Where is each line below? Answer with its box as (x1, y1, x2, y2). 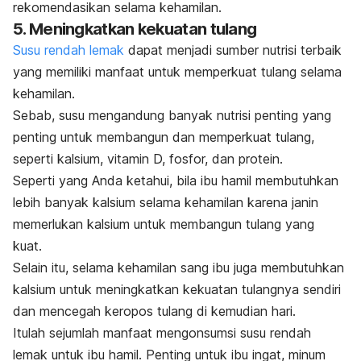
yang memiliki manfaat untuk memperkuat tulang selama (13, 63, 342, 80)
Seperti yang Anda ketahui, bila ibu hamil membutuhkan (13, 172, 338, 189)
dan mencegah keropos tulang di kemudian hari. (13, 302, 296, 319)
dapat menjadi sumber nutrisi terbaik (124, 41, 342, 58)
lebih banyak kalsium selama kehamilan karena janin (13, 193, 318, 210)
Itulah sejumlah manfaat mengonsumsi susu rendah (13, 324, 311, 341)
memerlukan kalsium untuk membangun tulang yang (13, 215, 314, 232)
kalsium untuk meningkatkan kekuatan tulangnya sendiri (13, 280, 341, 297)
